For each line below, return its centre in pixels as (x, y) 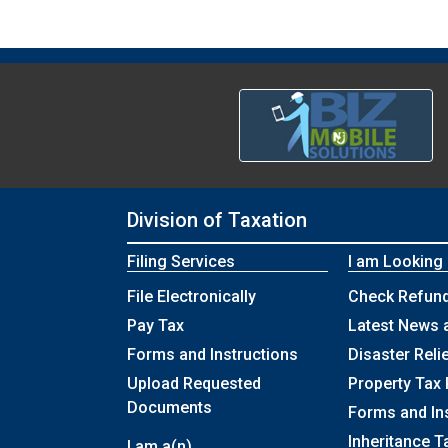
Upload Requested (194, 384)
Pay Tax (155, 326)
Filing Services (181, 262)
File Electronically (191, 297)
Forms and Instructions (212, 355)
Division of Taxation (217, 220)
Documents (169, 408)
